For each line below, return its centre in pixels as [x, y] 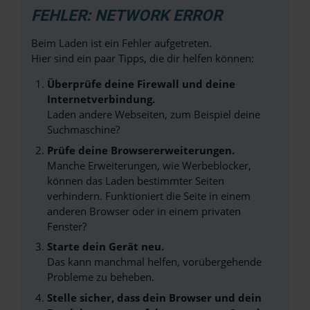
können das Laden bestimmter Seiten [135, 180]
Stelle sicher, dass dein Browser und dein [154, 297]
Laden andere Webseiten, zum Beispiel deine [153, 114]
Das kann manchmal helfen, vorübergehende [154, 262]
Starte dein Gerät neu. [105, 246]
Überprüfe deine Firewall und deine [141, 84]
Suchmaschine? [83, 129]
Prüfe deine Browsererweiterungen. [140, 150]
